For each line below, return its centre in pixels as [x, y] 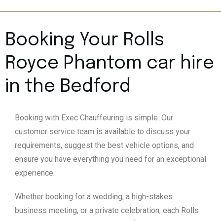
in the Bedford [68, 87]
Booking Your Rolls [85, 41]
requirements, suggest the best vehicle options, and [104, 146]
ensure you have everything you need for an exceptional [110, 159]
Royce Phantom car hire [110, 64]
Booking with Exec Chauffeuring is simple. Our [94, 118]
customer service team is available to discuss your [103, 132]
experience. [35, 173]
